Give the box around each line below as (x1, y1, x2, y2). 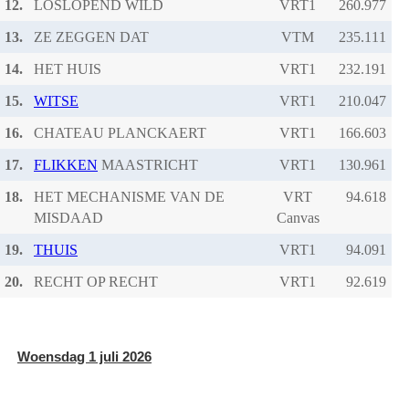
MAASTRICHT (98, 156, 198, 173)
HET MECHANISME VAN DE (34, 188, 225, 204)
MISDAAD (34, 209, 103, 225)
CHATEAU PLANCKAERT (34, 124, 206, 141)
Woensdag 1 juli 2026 (17, 348, 152, 364)
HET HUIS (34, 60, 101, 77)
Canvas (276, 209, 320, 225)
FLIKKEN (34, 156, 98, 173)
